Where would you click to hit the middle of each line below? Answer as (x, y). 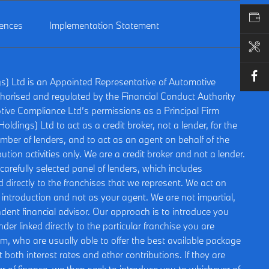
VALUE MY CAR (163, 18)
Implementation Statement (104, 26)
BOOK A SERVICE (167, 47)
